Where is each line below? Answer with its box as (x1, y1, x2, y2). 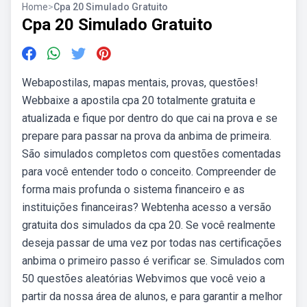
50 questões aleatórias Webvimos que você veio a (22, 272, 265, 285)
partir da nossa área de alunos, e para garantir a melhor (22, 290, 282, 303)
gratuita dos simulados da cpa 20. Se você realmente (22, 219, 275, 232)
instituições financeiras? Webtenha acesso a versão (22, 201, 271, 214)
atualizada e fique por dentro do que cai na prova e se (22, 112, 278, 125)
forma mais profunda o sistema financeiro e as (22, 183, 245, 196)
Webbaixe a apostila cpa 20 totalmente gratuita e (22, 94, 256, 107)
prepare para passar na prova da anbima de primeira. (22, 130, 271, 143)
